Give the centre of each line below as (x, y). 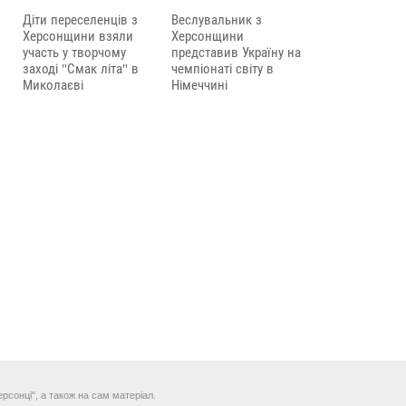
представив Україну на (236, 53)
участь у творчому (74, 53)
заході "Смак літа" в (81, 69)
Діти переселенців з (80, 20)
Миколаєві (53, 85)
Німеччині (199, 85)
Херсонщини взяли (78, 36)
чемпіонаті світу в (222, 69)
